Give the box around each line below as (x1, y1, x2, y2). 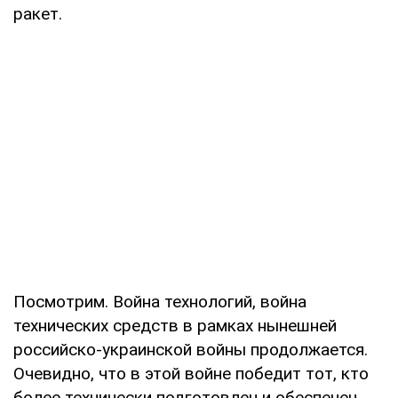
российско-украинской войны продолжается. (13, 338, 368, 360)
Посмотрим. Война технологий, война (13, 291, 306, 312)
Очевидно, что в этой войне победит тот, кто (13, 362, 369, 384)
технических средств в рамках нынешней (13, 314, 337, 336)
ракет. (13, 3, 62, 24)
